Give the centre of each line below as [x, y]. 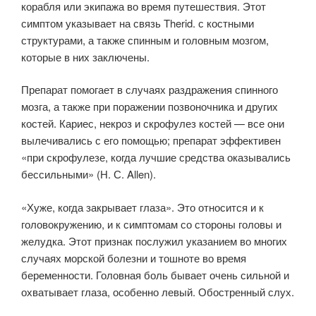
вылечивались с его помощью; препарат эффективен [151, 140]
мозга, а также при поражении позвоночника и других [150, 106]
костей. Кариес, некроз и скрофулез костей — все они [153, 123]
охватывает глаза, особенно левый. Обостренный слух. [158, 291]
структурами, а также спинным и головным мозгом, [145, 39]
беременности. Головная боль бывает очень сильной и [155, 274]
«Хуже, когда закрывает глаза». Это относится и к [142, 207]
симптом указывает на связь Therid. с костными [138, 23]
